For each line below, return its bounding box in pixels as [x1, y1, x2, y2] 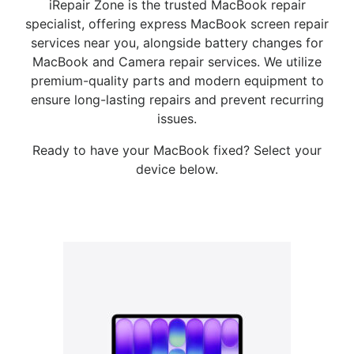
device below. [136, 161, 218, 177]
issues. [157, 111, 197, 126]
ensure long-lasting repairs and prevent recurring [30, 92, 324, 107]
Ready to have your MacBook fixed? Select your [32, 142, 322, 158]
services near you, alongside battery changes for [31, 35, 323, 51]
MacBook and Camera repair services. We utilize [32, 54, 322, 70]
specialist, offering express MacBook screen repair [25, 16, 329, 32]
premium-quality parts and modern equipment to [30, 73, 324, 88]
